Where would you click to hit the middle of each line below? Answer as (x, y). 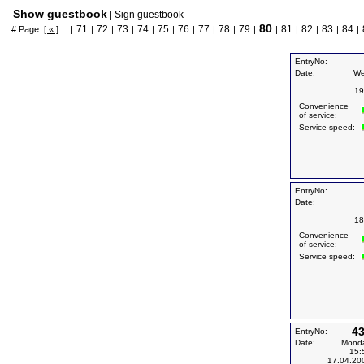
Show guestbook (60, 14)
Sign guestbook (149, 15)
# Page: (25, 29)
